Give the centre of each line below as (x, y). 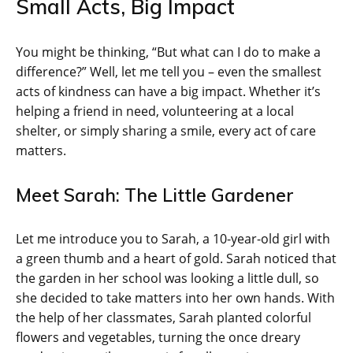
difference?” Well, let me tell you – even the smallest (169, 71)
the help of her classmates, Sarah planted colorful (163, 317)
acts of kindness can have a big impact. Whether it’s (168, 91)
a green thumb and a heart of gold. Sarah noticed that (176, 258)
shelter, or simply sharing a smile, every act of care (166, 130)
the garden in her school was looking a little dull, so (167, 278)
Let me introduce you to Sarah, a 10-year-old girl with (173, 238)
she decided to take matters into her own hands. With (175, 297)
